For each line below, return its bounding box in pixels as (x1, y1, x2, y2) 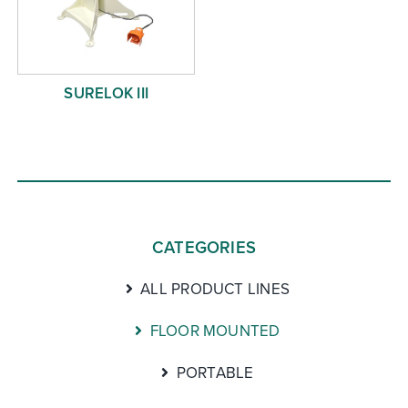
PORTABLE (176, 362, 254, 384)
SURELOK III (64, 82, 148, 105)
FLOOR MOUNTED (149, 320, 280, 342)
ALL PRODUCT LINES (140, 278, 291, 301)
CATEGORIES (151, 235, 257, 260)
